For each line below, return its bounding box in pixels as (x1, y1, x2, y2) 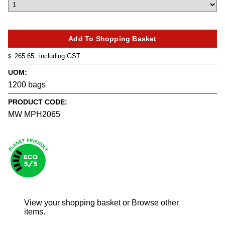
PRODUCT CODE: (8, 98, 67, 106)
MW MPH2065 (8, 110, 60, 119)
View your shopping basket (24, 198, 121, 207)
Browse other (132, 198, 179, 207)
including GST (37, 52, 80, 60)
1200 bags (8, 80, 46, 89)
